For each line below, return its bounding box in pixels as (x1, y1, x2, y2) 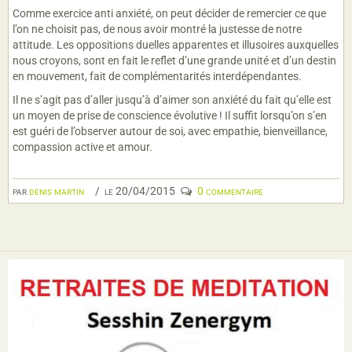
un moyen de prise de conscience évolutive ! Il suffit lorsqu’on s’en (13, 109, 327, 123)
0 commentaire (196, 185, 263, 198)
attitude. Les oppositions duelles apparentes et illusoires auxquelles (13, 38, 339, 52)
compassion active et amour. (13, 141, 152, 154)
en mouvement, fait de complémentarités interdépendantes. (13, 70, 302, 83)
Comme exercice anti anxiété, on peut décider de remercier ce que (13, 7, 326, 20)
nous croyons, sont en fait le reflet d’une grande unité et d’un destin (13, 54, 336, 68)
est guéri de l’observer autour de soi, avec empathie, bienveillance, (13, 125, 328, 138)
